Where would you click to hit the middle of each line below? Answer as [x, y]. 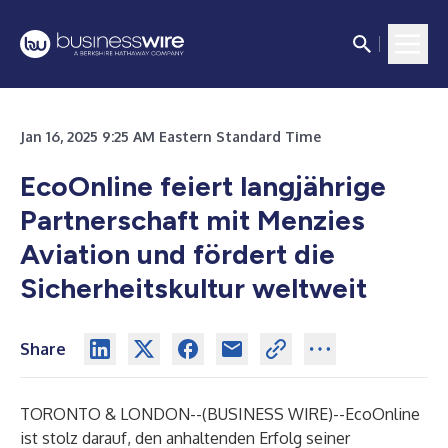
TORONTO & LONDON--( [113, 414]
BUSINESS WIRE [267, 414]
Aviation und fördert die [177, 254]
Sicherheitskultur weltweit [193, 288]
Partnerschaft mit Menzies [192, 220]
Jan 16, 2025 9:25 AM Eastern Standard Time [170, 136]
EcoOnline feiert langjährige [203, 186]
